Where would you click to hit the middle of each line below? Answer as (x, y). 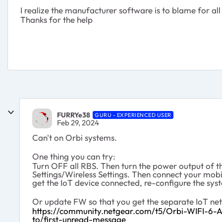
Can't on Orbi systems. (76, 138)
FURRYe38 (74, 115)
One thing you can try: (74, 156)
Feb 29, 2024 (78, 122)
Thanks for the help (56, 20)
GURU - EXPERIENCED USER (133, 115)
